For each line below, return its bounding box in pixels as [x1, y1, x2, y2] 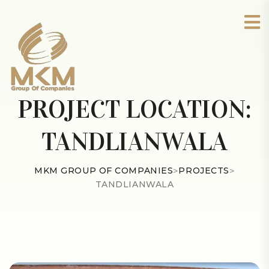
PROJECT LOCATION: [17, 94, 252, 124]
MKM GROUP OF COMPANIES [34, 165, 174, 176]
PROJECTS [178, 165, 229, 176]
